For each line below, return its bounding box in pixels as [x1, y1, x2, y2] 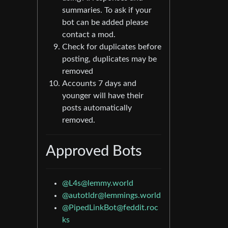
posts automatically [62, 104, 132, 112]
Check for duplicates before [62, 43, 161, 51]
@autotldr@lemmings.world [62, 191, 161, 200]
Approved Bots [46, 144, 142, 159]
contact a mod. [62, 31, 116, 39]
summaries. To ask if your [62, 6, 152, 15]
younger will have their [62, 92, 144, 100]
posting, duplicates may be [62, 55, 157, 64]
